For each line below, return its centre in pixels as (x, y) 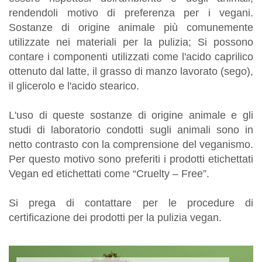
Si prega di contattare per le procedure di (131, 203)
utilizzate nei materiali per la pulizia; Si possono (131, 42)
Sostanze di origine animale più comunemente (131, 27)
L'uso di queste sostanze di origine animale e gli (131, 115)
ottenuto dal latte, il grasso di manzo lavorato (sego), (131, 71)
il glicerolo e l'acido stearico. (74, 86)
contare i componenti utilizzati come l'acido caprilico (131, 56)
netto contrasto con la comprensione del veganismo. (131, 144)
